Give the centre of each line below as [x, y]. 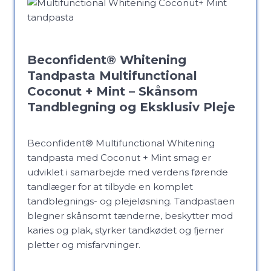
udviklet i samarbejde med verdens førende [128, 172]
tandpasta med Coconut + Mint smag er [119, 158]
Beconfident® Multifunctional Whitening [121, 143]
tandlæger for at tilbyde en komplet [110, 187]
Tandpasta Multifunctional [112, 76]
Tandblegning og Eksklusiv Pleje [131, 107]
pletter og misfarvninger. [84, 245]
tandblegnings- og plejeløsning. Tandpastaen [131, 201]
